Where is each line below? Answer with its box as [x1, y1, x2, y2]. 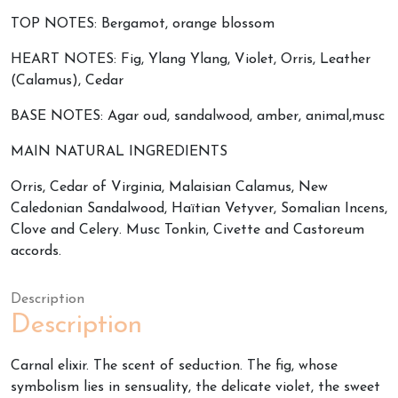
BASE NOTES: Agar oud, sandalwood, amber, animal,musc [11, 108, 385, 123]
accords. [11, 243, 61, 259]
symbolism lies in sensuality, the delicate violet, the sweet [11, 379, 380, 394]
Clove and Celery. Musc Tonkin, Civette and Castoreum [11, 222, 364, 237]
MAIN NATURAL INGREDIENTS [11, 144, 227, 159]
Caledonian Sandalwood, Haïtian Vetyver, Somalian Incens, [11, 201, 387, 216]
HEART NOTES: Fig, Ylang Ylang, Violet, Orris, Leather [11, 52, 370, 67]
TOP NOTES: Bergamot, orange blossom [11, 16, 275, 31]
